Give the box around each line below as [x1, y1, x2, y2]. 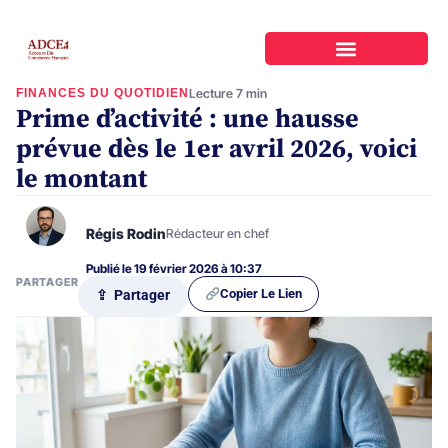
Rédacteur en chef [166, 225, 269, 241]
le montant [16, 162, 147, 196]
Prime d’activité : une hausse [16, 102, 359, 136]
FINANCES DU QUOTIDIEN [16, 85, 189, 100]
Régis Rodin [86, 224, 166, 242]
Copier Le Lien [219, 285, 302, 301]
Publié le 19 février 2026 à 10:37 [86, 260, 262, 276]
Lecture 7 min [189, 85, 267, 101]
